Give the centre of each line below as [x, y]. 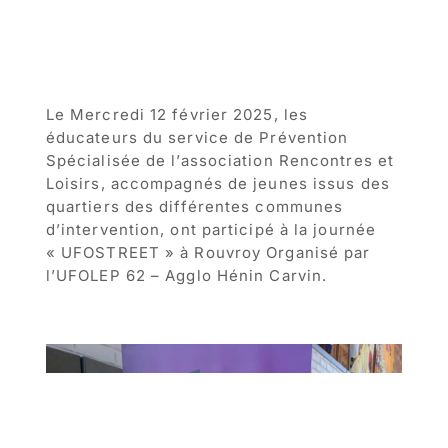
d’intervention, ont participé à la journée [211, 229]
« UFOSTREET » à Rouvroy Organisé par [208, 252]
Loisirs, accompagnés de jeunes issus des [217, 183]
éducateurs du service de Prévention [197, 137]
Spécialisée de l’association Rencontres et [220, 160]
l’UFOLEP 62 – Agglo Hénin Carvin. [186, 275]
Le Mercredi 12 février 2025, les [177, 114]
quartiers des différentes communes [194, 206]
